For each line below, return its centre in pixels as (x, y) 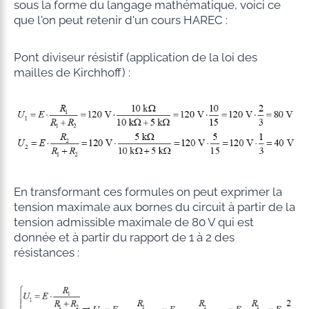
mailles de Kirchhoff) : (72, 72)
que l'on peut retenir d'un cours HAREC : (120, 20)
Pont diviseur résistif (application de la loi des (135, 57)
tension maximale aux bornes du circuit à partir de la (154, 207)
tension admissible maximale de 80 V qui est (133, 222)
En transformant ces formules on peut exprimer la (148, 192)
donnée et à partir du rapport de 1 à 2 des (124, 238)
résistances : (46, 253)
